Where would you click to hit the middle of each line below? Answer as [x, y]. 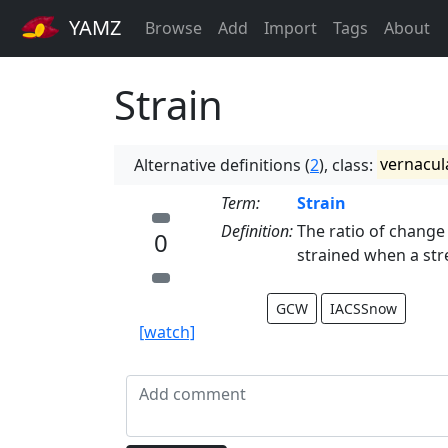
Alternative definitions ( [222, 164]
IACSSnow [363, 308]
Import [290, 28]
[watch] [167, 331]
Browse [173, 28]
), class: [348, 164]
